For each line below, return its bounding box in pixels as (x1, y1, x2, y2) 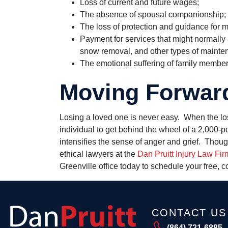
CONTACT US (151, 207, 226, 218)
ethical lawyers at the (60, 149, 137, 158)
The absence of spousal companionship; (80, 10, 226, 19)
